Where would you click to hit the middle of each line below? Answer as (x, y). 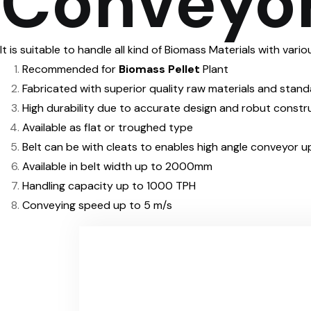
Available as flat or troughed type (108, 127)
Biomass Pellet (159, 69)
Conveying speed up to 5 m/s (97, 205)
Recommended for (70, 69)
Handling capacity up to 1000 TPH (109, 186)
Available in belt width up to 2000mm (117, 166)
